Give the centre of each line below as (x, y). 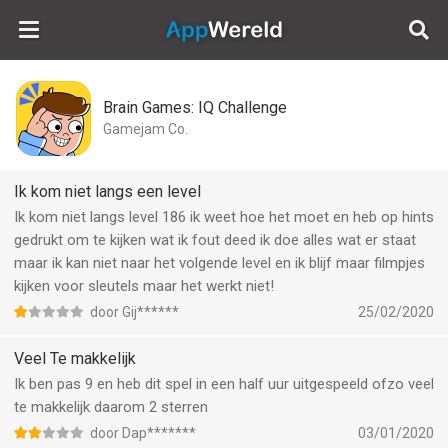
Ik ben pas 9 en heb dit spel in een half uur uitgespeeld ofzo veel (224, 384)
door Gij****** (134, 312)
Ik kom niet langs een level (107, 191)
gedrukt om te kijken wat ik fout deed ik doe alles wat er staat (215, 240)
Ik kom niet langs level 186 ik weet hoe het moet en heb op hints (224, 217)
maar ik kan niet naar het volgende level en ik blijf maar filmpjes (219, 263)
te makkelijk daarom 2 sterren (111, 407)
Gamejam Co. (145, 129)
